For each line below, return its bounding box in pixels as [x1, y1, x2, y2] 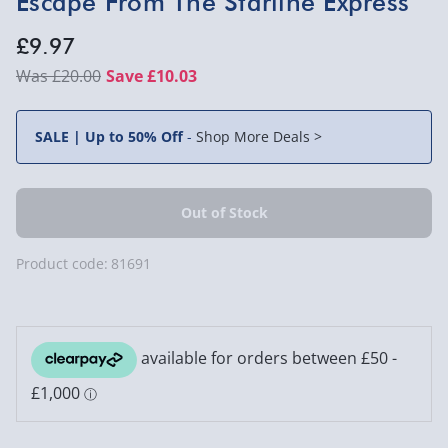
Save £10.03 [106, 65, 197, 87]
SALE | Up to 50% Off [35, 127, 187, 146]
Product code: [16, 253, 108, 273]
